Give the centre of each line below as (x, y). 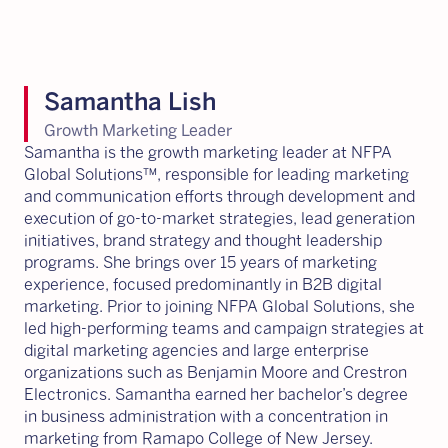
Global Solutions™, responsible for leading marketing (216, 174)
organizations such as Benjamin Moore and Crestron (215, 372)
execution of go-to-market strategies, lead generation (219, 218)
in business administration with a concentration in (206, 416)
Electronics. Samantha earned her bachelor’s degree (216, 394)
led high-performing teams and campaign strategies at (224, 328)
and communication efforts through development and (219, 196)
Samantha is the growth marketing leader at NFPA (208, 152)
